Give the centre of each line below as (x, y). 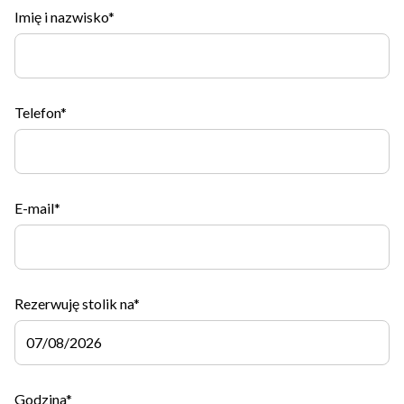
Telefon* (41, 112)
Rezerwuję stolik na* (77, 303)
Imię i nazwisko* (64, 16)
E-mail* (37, 207)
